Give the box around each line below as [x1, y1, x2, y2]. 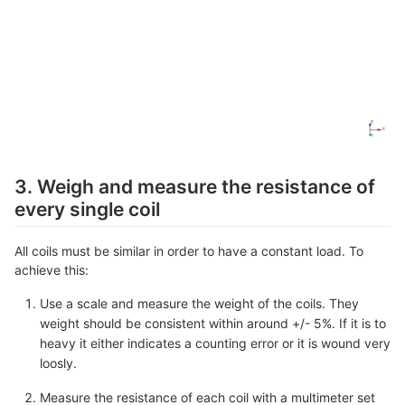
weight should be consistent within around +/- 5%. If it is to [40, 315, 386, 331]
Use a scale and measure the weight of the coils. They [40, 295, 359, 311]
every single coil [14, 197, 160, 221]
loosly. [40, 354, 77, 371]
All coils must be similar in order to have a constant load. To [14, 242, 363, 259]
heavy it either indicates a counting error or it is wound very [40, 334, 391, 351]
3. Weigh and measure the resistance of [14, 174, 375, 198]
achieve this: [14, 261, 89, 278]
